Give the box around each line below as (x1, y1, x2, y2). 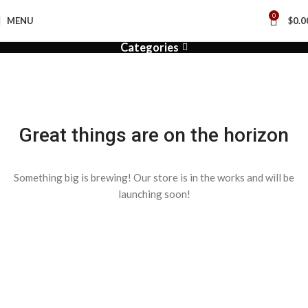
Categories (120, 41, 179, 54)
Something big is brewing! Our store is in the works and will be (14, 171, 294, 184)
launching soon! (118, 188, 190, 200)
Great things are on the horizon (19, 124, 289, 146)
